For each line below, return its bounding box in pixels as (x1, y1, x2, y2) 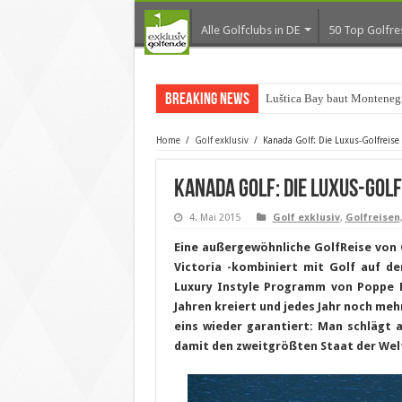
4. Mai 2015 (188, 212, 240, 223)
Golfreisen (345, 212, 400, 223)
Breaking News (164, 92, 249, 109)
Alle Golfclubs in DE (200, 23, 300, 37)
